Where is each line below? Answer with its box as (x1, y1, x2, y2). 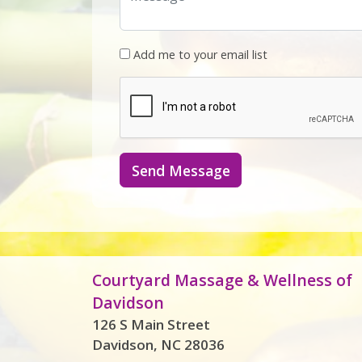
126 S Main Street (92, 314, 210, 334)
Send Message (131, 160, 230, 180)
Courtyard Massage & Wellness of (92, 268, 352, 291)
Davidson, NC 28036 (92, 335, 225, 354)
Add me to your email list (130, 47, 267, 63)
